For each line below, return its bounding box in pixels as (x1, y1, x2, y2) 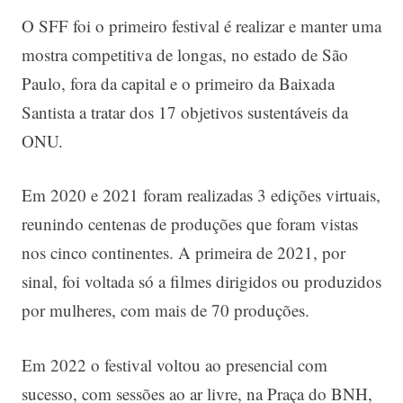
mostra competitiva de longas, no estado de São (22, 42, 348, 66)
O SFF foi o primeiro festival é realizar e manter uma (22, 13, 381, 37)
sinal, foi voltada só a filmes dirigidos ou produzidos (22, 270, 381, 293)
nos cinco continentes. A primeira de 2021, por (22, 241, 345, 264)
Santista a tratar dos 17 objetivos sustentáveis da (22, 100, 348, 123)
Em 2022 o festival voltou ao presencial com (22, 353, 327, 376)
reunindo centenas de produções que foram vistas (22, 212, 358, 236)
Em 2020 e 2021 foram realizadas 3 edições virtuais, (22, 184, 381, 207)
